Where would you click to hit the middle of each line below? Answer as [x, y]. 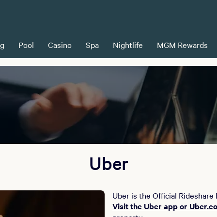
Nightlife [128, 45]
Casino [60, 45]
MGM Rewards [182, 45]
